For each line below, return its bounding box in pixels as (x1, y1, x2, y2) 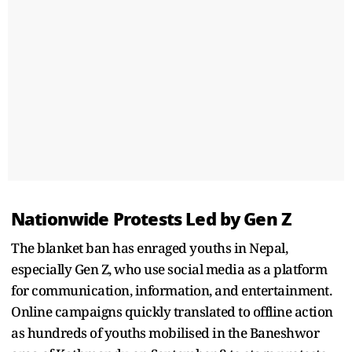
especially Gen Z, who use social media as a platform (11, 259, 327, 278)
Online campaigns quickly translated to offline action (11, 302, 333, 321)
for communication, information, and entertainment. (11, 280, 332, 299)
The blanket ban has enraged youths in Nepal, (11, 238, 288, 257)
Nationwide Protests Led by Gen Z (11, 205, 291, 233)
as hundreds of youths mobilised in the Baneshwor (11, 323, 319, 342)
